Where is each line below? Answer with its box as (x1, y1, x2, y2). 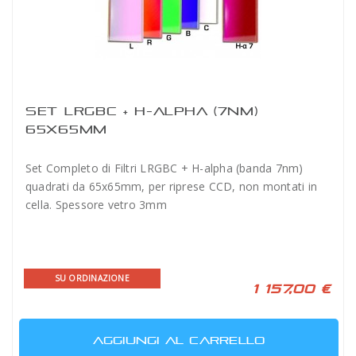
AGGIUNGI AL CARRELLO (92, 334, 265, 346)
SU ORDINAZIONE (54, 273, 130, 284)
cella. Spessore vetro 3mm (25, 197, 167, 212)
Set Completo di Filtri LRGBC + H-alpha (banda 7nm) (25, 161, 304, 176)
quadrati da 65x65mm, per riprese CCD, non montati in (25, 179, 317, 194)
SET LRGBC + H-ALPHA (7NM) (25, 104, 258, 118)
